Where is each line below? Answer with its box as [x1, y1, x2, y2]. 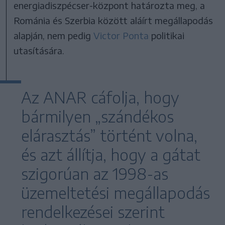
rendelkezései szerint [21, 202, 165, 221]
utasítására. [14, 44, 65, 56]
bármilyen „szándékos [21, 106, 174, 126]
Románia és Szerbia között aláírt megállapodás [14, 14, 213, 26]
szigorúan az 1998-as [21, 164, 168, 183]
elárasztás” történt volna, [21, 126, 197, 145]
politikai [149, 29, 185, 41]
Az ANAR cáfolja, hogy [21, 87, 179, 107]
